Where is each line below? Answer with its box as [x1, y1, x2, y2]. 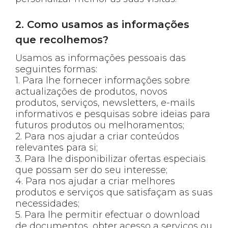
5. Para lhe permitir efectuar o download [15, 209, 200, 220]
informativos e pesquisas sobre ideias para [15, 108, 210, 120]
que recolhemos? [15, 33, 108, 46]
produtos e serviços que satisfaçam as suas [15, 186, 213, 198]
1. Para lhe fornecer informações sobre [15, 74, 190, 86]
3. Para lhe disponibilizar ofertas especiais [15, 153, 206, 164]
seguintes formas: [15, 63, 97, 75]
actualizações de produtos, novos [15, 85, 167, 97]
